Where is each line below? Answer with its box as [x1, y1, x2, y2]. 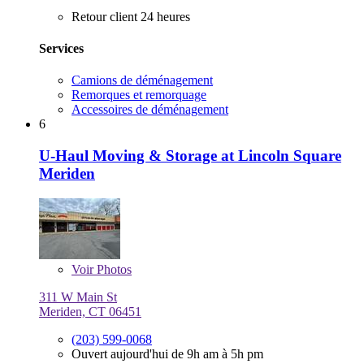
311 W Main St [39, 289, 117, 304]
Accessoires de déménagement [71, 102, 228, 117]
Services [39, 41, 84, 55]
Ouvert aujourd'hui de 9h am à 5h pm [71, 346, 263, 361]
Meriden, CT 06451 [39, 304, 141, 318]
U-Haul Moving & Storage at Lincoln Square [39, 146, 341, 164]
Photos [93, 262, 132, 276]
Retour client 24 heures [71, 9, 190, 24]
